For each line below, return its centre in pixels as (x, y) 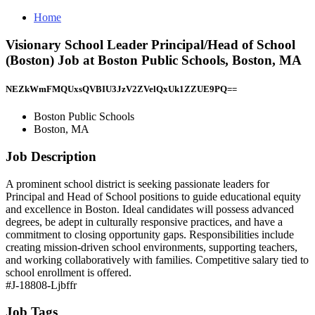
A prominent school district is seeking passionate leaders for (137, 184)
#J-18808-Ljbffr (41, 285)
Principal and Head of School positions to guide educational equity (153, 196)
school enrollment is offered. (69, 272)
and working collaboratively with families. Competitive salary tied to (157, 259)
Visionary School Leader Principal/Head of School (150, 44)
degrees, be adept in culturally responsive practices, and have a (144, 221)
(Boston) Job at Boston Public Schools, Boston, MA (154, 60)
